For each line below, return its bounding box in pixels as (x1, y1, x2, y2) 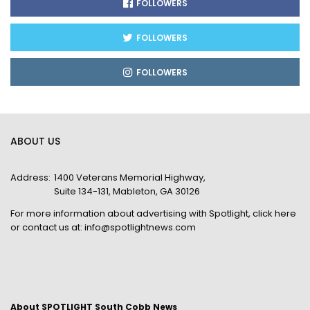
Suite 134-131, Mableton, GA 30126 (54, 184, 200, 198)
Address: (10, 170, 51, 184)
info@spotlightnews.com (84, 220, 196, 234)
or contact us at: (10, 220, 84, 234)
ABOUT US (10, 134, 60, 148)
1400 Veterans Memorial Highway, (54, 170, 206, 184)
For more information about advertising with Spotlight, (10, 206, 253, 220)
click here (253, 206, 296, 220)
